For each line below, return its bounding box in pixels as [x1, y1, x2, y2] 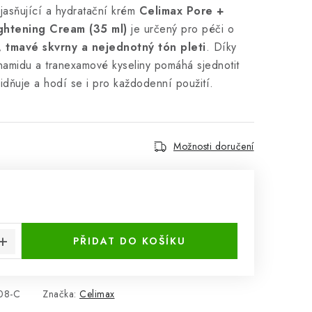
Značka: [42, 287, 79, 301]
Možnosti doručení [173, 139, 254, 153]
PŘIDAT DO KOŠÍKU [73, 234, 186, 248]
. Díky [205, 39, 237, 55]
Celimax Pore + [139, 3, 225, 19]
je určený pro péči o [127, 21, 234, 37]
